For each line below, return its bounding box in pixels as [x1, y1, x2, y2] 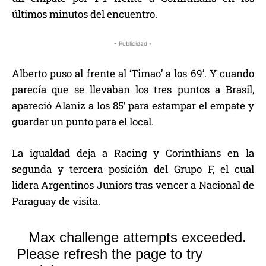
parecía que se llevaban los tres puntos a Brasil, [12, 82, 254, 96]
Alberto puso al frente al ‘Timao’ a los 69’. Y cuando [12, 66, 254, 80]
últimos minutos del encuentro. [12, 7, 157, 21]
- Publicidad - [114, 39, 152, 47]
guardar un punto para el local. [12, 114, 154, 128]
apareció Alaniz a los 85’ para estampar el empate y [12, 98, 254, 112]
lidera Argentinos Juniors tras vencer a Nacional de [12, 178, 254, 192]
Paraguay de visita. [12, 194, 100, 208]
